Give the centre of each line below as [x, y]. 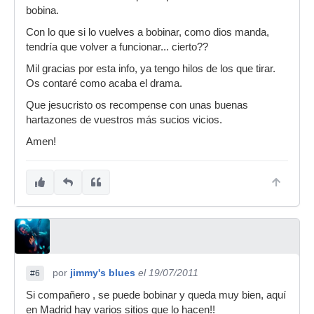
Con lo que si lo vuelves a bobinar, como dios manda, [148, 32]
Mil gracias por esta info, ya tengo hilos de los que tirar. [151, 69]
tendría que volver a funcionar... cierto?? [117, 47]
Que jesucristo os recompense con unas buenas [137, 105]
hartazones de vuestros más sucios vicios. [124, 120]
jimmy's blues [103, 273]
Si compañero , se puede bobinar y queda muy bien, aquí [156, 295]
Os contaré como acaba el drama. [104, 83]
